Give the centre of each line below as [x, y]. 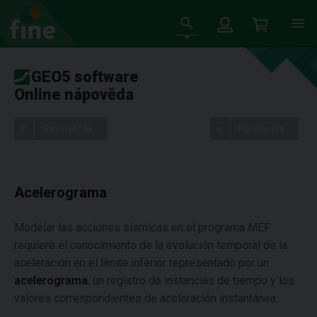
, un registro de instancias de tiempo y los [191, 281]
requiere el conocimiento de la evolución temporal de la [151, 245]
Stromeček [68, 129]
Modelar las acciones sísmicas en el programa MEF [142, 227]
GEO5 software [85, 77]
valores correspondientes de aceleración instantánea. [146, 298]
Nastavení [261, 129]
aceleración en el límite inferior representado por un [142, 263]
